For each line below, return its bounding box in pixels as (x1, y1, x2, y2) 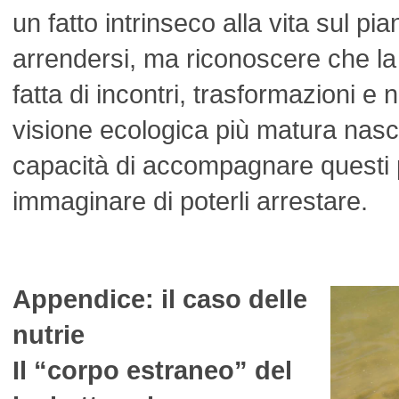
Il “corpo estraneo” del (12, 355, 292, 385)
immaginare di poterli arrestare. (12, 186, 368, 216)
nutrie (12, 320, 85, 349)
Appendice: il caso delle (12, 284, 307, 313)
